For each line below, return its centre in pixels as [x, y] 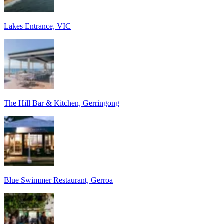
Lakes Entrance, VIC [37, 26]
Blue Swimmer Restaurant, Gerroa [58, 180]
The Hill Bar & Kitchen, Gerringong [62, 103]
